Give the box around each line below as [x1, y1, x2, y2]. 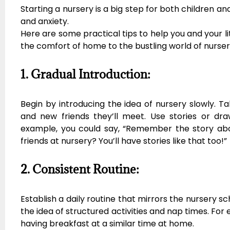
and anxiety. [21, 15, 69, 28]
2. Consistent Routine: [21, 161, 139, 177]
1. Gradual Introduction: [21, 66, 150, 82]
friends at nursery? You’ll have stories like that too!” [21, 135, 227, 147]
